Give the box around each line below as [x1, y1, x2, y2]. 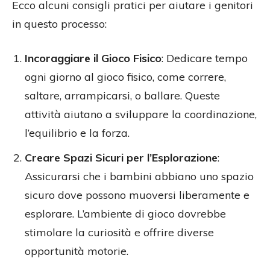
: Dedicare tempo [162, 51, 248, 66]
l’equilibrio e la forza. [25, 126, 130, 140]
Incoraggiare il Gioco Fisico [25, 51, 162, 66]
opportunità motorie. [25, 244, 128, 259]
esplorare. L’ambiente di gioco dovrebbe [25, 207, 226, 221]
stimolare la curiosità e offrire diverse [25, 225, 214, 240]
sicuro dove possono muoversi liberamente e [25, 188, 250, 202]
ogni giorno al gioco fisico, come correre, [25, 70, 226, 84]
